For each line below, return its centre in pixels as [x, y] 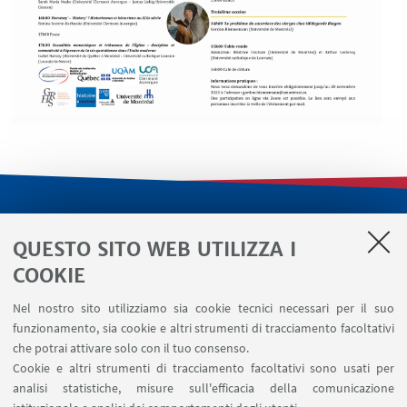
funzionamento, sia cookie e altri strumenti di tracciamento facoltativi [203, 328]
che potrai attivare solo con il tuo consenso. [131, 348]
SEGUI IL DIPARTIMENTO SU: [203, 395]
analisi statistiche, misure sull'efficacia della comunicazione [203, 388]
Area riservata [203, 296]
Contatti [203, 345]
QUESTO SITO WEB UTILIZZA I [154, 249]
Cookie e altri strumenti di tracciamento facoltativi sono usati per [203, 368]
